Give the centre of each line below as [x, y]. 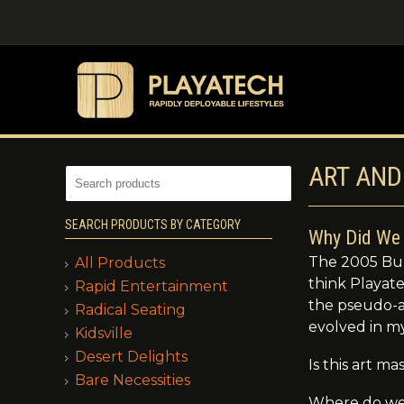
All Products [120, 263]
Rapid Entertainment [151, 287]
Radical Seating [130, 310]
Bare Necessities [133, 381]
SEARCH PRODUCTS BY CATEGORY [153, 225]
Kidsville [104, 334]
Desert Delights [131, 357]
